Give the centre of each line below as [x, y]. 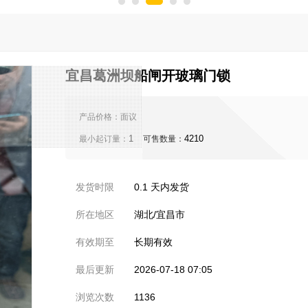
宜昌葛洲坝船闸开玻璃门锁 [148, 76]
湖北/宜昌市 [159, 214]
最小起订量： [104, 139]
